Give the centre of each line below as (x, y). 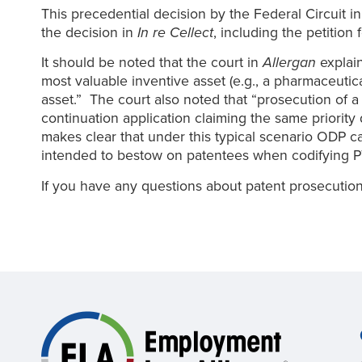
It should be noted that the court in (152, 63)
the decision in (89, 32)
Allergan (289, 63)
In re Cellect (175, 32)
